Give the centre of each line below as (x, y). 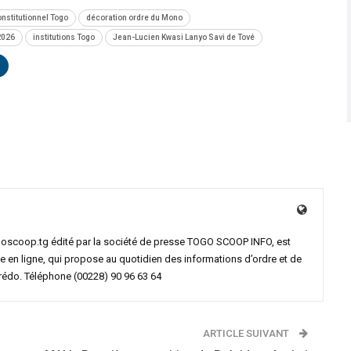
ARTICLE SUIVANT (247, 334)
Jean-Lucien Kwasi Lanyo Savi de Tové (184, 38)
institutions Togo (64, 38)
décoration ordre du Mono (134, 18)
